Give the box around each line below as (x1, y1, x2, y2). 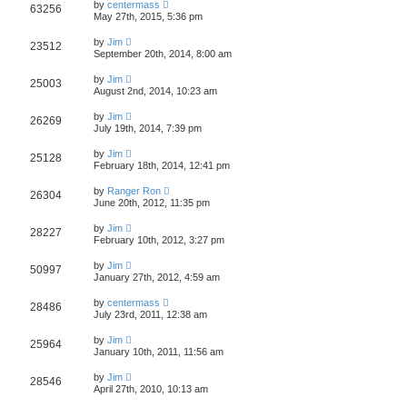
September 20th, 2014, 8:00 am (94, 47, 232, 59)
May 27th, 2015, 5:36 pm (94, 10, 203, 22)
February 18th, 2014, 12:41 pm (94, 159, 230, 171)
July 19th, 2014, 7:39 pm (94, 122, 202, 134)
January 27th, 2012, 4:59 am (94, 271, 220, 283)
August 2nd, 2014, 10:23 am (94, 84, 217, 96)
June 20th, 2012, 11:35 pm (94, 196, 210, 208)
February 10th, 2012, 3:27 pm (94, 233, 224, 245)
